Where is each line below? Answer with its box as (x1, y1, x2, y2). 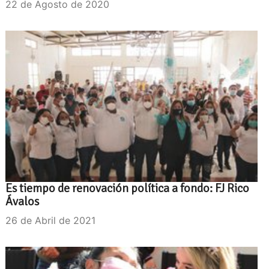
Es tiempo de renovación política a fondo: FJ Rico (5, 181, 249, 196)
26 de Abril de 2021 (5, 214, 95, 227)
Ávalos (5, 194, 39, 210)
